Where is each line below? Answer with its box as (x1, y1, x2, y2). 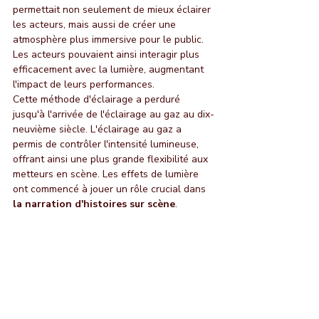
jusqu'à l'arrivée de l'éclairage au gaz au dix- (13, 107, 214, 121)
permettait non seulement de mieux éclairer (13, 2, 214, 16)
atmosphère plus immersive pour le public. (13, 32, 206, 46)
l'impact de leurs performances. (13, 77, 155, 91)
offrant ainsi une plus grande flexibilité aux (13, 152, 211, 166)
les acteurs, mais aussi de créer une (13, 17, 179, 31)
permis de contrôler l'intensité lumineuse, (13, 137, 202, 151)
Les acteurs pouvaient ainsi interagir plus (13, 47, 202, 61)
